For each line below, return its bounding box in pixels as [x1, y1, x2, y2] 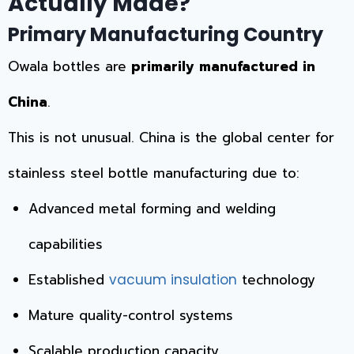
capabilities [28, 233, 103, 254]
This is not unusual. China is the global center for [8, 126, 334, 148]
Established [28, 269, 109, 290]
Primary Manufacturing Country [8, 21, 323, 47]
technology [236, 269, 315, 290]
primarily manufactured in [131, 55, 315, 77]
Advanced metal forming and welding [28, 198, 276, 219]
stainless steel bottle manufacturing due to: [8, 162, 299, 183]
